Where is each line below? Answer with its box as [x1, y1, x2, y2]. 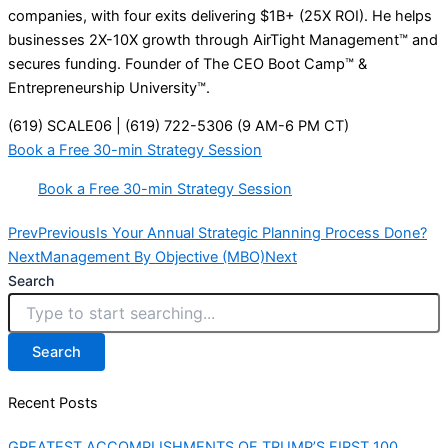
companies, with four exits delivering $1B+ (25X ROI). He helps [8, 6, 432, 25]
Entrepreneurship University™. [8, 78, 210, 97]
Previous [38, 224, 96, 243]
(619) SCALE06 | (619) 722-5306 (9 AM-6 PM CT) [8, 117, 349, 136]
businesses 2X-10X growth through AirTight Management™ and [8, 30, 438, 49]
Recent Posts [8, 394, 98, 413]
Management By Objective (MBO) [40, 248, 265, 267]
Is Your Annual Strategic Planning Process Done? [96, 224, 427, 243]
